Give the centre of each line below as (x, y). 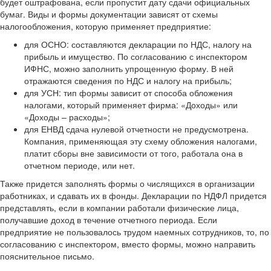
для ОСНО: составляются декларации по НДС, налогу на (138, 44)
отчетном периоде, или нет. (80, 165)
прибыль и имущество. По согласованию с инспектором (136, 56)
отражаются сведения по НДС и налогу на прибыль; (128, 80)
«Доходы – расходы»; (67, 116)
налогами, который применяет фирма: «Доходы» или (131, 104)
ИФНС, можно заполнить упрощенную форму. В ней (129, 68)
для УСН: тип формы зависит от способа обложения (129, 92)
